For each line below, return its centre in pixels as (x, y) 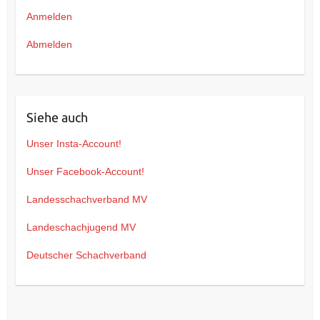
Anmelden (49, 16)
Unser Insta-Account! (74, 143)
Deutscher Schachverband (86, 255)
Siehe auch (57, 117)
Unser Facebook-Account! (85, 171)
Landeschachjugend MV (81, 227)
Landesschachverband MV (86, 199)
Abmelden (49, 44)
